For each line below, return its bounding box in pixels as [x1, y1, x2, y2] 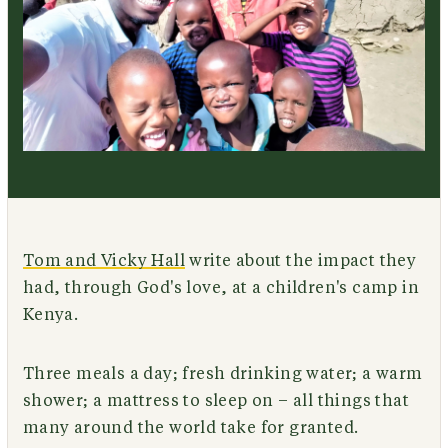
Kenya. [22, 306, 79, 323]
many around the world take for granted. [22, 419, 359, 436]
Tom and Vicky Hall [22, 252, 185, 269]
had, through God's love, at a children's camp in [22, 279, 419, 296]
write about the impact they [184, 252, 417, 269]
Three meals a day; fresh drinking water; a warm [22, 365, 423, 382]
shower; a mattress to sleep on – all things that [22, 392, 409, 409]
